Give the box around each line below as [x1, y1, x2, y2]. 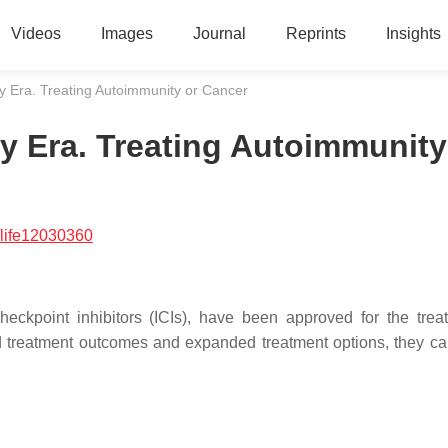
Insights [385, 25, 441, 42]
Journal [192, 25, 246, 42]
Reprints [285, 25, 346, 42]
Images [100, 25, 153, 42]
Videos [10, 25, 61, 42]
